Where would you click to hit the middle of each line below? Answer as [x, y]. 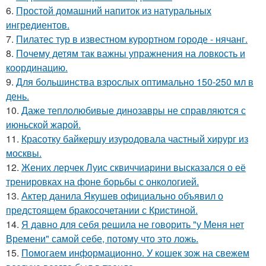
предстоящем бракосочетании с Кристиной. [102, 210]
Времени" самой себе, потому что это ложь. [102, 239]
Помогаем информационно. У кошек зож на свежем [135, 253]
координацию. [37, 68]
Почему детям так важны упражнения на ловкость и [131, 53]
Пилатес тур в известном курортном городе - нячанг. [132, 39]
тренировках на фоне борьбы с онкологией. [102, 182]
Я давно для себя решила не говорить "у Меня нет [133, 224]
